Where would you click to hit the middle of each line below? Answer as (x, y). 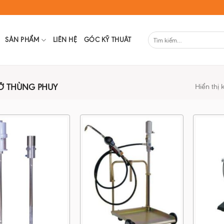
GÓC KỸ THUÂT (108, 40)
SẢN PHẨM (22, 40)
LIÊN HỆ (65, 40)
